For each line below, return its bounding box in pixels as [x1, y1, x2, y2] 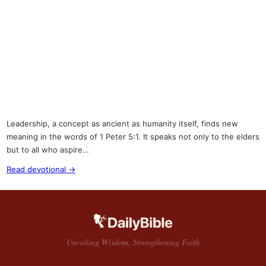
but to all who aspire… [6, 145, 89, 155]
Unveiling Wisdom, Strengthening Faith [66, 236, 199, 248]
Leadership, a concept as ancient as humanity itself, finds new [6, 119, 238, 129]
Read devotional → [6, 164, 75, 174]
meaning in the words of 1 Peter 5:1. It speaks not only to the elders [6, 132, 259, 142]
